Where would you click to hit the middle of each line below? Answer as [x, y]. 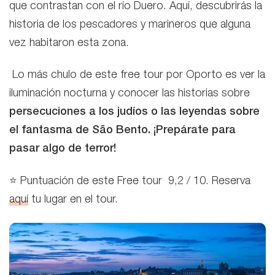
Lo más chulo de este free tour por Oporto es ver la [137, 76]
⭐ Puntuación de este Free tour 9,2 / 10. [110, 181]
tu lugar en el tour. [75, 200]
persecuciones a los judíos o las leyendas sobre [134, 113]
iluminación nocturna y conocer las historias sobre [130, 94]
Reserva [231, 181]
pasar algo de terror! [63, 149]
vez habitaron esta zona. [69, 43]
